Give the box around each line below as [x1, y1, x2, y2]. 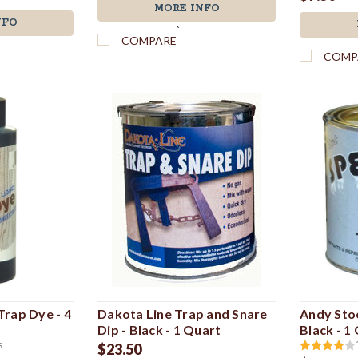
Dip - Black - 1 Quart [97, 321, 221, 337]
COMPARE [121, 33, 177, 47]
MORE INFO [153, 2, 220, 14]
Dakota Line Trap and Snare [97, 305, 268, 321]
